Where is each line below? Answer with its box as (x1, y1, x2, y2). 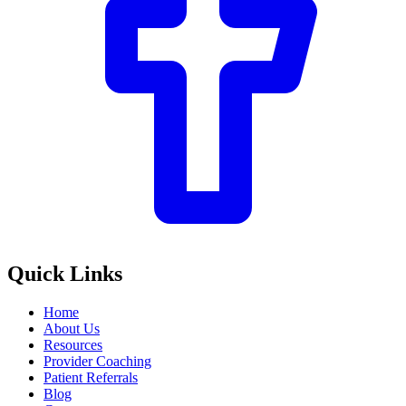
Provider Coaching (43, 353, 151, 369)
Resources (43, 336, 102, 353)
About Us (43, 320, 100, 336)
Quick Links (7, 261, 122, 285)
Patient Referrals (43, 369, 138, 385)
